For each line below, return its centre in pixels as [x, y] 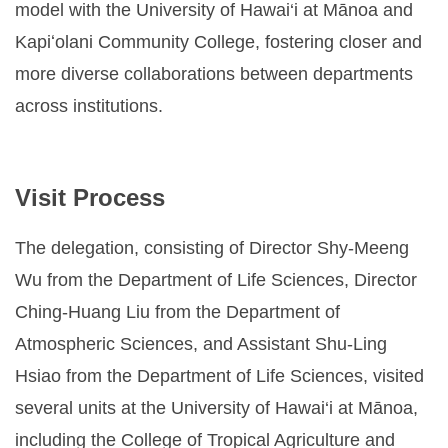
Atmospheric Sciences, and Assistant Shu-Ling [201, 343]
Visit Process [90, 197]
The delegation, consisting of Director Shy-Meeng [212, 247]
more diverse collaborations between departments [214, 74]
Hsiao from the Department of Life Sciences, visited [219, 375]
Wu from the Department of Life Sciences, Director [216, 279]
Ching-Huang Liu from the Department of [177, 311]
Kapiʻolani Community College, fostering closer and [218, 42]
